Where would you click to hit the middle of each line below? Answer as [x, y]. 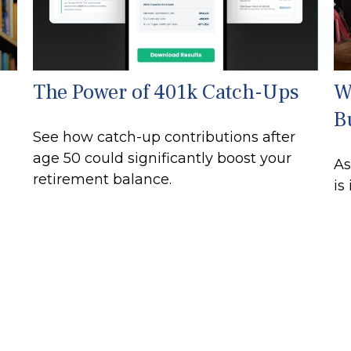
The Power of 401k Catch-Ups [166, 92]
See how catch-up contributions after [165, 138]
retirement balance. [103, 180]
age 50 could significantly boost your [163, 159]
